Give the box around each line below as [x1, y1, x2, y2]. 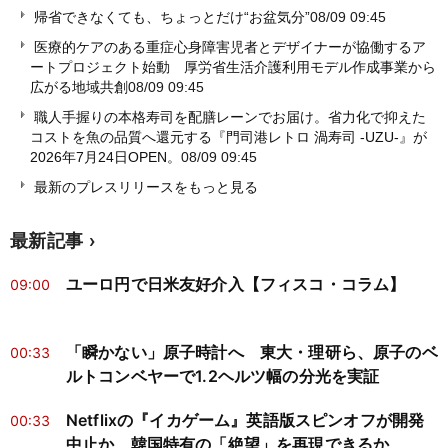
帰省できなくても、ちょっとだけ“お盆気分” [34, 9, 310, 26]
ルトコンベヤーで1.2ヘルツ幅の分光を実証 [66, 366, 380, 387]
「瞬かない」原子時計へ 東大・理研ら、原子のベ [66, 342, 438, 363]
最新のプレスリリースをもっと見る [30, 179, 258, 196]
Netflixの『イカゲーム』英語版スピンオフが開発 [66, 410, 425, 431]
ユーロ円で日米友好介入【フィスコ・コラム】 [66, 274, 406, 295]
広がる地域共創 [30, 79, 128, 96]
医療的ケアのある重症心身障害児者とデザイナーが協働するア [34, 39, 426, 56]
